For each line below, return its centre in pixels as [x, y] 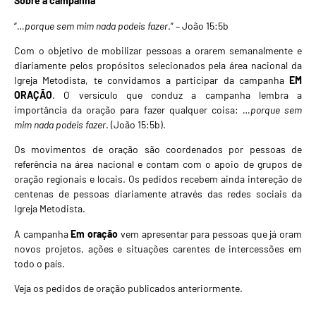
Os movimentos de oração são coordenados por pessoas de [158, 150]
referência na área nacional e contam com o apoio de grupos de [158, 164]
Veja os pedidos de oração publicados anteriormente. [128, 288]
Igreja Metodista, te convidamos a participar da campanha [152, 80]
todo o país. [39, 263]
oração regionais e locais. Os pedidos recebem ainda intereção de [158, 179]
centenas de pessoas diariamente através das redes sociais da [158, 194]
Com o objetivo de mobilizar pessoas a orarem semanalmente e [158, 50]
